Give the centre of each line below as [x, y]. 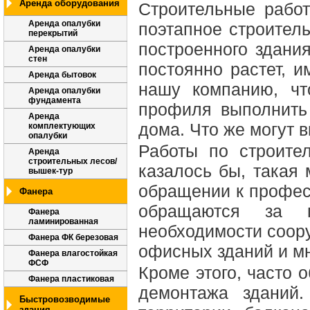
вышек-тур [51, 171]
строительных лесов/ [73, 161]
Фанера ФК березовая [73, 237]
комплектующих [62, 126]
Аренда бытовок [62, 75]
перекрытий [53, 33]
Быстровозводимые [65, 299]
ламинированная [63, 221]
